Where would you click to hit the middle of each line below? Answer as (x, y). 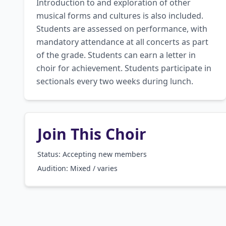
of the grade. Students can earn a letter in (116, 55)
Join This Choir (92, 134)
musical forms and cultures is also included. (120, 16)
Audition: (54, 168)
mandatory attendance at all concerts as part (122, 42)
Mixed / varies (94, 168)
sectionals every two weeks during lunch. (115, 81)
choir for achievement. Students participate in (124, 68)
